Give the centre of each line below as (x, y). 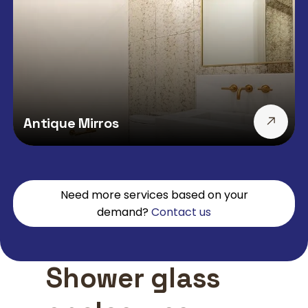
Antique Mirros (71, 123)
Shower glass (134, 278)
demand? (124, 212)
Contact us (181, 212)
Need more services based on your (154, 195)
